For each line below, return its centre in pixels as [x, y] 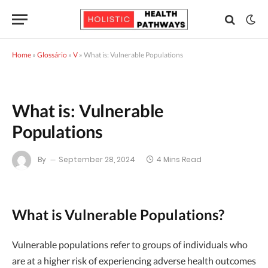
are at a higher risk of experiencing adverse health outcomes [134, 261]
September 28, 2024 [97, 160]
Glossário [52, 55]
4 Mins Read [179, 160]
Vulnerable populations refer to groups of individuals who [130, 244]
